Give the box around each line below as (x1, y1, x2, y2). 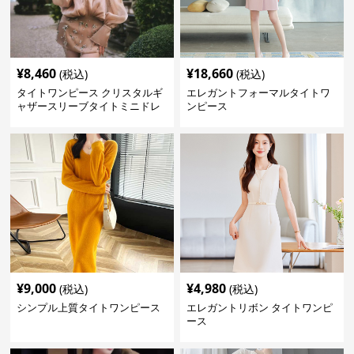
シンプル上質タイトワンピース (17, 300, 161, 314)
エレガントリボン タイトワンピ (186, 300, 333, 314)
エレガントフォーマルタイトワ (186, 85, 330, 100)
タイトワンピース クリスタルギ (17, 85, 164, 100)
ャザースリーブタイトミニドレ (17, 99, 161, 113)
